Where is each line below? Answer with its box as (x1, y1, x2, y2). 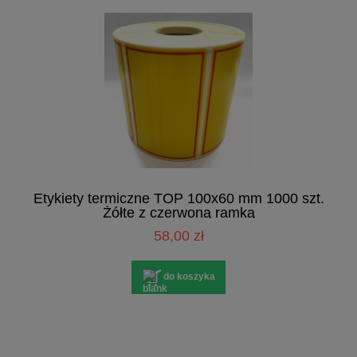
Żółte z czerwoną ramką (102, 204, 255, 221)
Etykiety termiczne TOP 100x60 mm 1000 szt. (33, 190, 324, 206)
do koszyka (163, 271, 215, 283)
